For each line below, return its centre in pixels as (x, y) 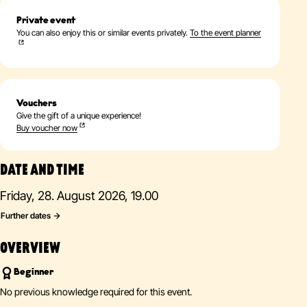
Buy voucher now (47, 128)
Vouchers (37, 104)
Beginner (34, 272)
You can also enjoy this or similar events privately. (103, 33)
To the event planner (225, 33)
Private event (46, 21)
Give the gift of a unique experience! (79, 115)
